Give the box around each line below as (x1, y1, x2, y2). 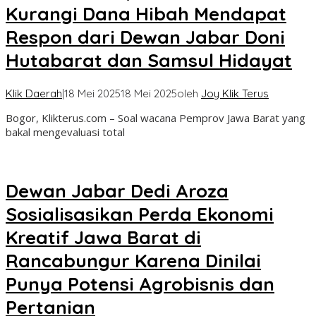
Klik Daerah (6, 87, 62, 101)
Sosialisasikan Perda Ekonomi (6, 202, 274, 226)
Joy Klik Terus (201, 87, 269, 101)
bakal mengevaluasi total (6, 125, 125, 140)
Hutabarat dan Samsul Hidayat (6, 48, 292, 72)
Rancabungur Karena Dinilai (6, 248, 261, 272)
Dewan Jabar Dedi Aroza (6, 178, 229, 202)
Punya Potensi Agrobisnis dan (6, 272, 274, 296)
